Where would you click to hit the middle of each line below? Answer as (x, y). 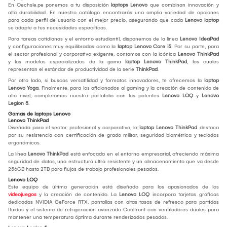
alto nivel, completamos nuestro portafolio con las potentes (85, 96)
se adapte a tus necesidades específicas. (58, 28)
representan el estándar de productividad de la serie (72, 69)
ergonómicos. (25, 143)
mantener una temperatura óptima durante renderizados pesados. (88, 217)
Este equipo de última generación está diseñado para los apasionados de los (113, 187)
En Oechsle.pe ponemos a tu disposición (60, 5)
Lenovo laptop (202, 20)
